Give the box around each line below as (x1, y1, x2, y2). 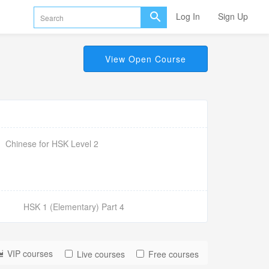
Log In (176, 10, 200, 22)
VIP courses (7, 247, 53, 259)
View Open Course (105, 53, 186, 65)
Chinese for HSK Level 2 (5, 138, 98, 150)
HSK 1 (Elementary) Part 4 (23, 201, 124, 213)
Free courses (148, 248, 199, 260)
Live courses (77, 248, 125, 260)
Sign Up (218, 10, 248, 22)
